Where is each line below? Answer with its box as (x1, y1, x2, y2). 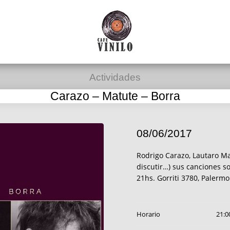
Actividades (89, 72, 141, 83)
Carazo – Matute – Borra (50, 89, 180, 103)
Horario (136, 209, 160, 219)
